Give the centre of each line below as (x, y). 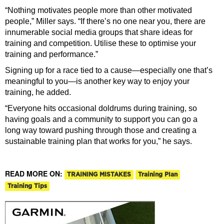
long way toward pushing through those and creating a (101, 130)
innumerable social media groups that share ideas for (99, 32)
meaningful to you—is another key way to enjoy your (97, 81)
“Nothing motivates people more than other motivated (98, 10)
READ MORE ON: (35, 174)
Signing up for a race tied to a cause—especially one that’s (109, 70)
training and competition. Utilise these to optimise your (100, 43)
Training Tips (27, 186)
